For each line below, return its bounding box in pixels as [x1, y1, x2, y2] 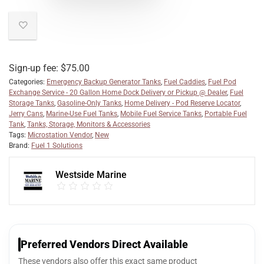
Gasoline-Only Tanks [57, 99, 121, 108]
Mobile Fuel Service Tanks [120, 110, 202, 118]
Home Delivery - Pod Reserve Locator [124, 99, 240, 108]
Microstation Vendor [28, 131, 92, 140]
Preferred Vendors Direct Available [21, 238, 188, 251]
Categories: [9, 78, 47, 87]
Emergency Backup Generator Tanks [47, 78, 161, 87]
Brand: [9, 141, 31, 150]
